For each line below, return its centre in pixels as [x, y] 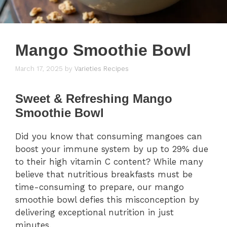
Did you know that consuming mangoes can [109, 137]
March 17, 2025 [39, 69]
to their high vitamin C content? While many [109, 162]
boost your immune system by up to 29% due [112, 149]
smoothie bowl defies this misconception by [107, 200]
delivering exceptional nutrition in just [94, 213]
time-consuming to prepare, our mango [100, 187]
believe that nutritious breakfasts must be [104, 175]
